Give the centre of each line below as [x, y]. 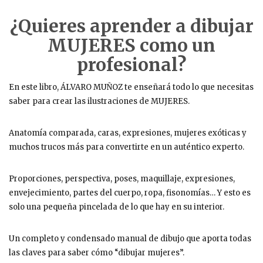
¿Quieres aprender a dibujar [131, 26]
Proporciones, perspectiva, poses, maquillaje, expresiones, [122, 179]
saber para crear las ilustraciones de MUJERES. [99, 101]
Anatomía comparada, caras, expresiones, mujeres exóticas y [128, 133]
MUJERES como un [131, 45]
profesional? [131, 65]
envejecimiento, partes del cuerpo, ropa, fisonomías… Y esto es [130, 193]
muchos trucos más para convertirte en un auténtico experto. [127, 147]
